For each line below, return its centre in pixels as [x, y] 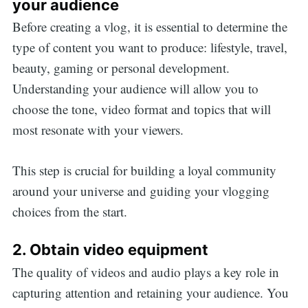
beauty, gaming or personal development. [121, 68]
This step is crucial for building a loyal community [144, 170]
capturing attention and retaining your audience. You [150, 292]
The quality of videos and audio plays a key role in [145, 272]
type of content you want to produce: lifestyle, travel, [150, 47]
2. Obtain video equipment [110, 250]
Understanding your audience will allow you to [135, 89]
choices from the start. [69, 211]
